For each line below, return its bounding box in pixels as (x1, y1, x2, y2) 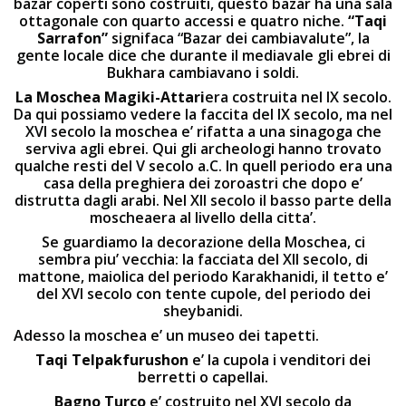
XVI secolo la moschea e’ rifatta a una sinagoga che (24, 121, 382, 141)
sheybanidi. (163, 301, 243, 321)
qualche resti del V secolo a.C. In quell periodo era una (14, 156, 392, 176)
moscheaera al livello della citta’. (90, 208, 316, 227)
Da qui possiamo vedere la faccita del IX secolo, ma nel (14, 104, 392, 124)
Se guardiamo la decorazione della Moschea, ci (41, 232, 365, 252)
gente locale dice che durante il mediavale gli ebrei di (15, 45, 391, 65)
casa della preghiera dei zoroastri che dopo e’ (43, 173, 362, 193)
